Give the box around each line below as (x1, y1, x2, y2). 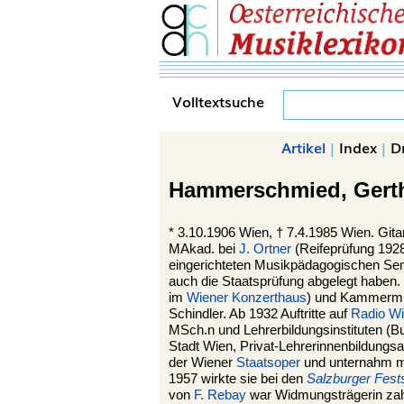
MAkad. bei (169, 242, 239, 256)
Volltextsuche (172, 90, 264, 112)
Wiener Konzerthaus (187, 290, 307, 305)
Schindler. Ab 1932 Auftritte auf (169, 307, 351, 321)
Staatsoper (236, 355, 300, 370)
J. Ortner (239, 242, 291, 256)
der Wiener (169, 355, 236, 370)
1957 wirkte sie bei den (169, 372, 307, 386)
